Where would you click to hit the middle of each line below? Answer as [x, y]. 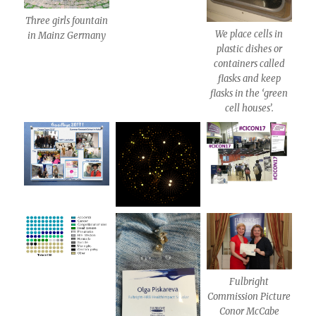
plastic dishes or [249, 49]
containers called [249, 63]
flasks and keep [249, 78]
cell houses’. [249, 108]
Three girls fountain [67, 20]
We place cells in [249, 34]
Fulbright [249, 282]
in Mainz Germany [67, 35]
